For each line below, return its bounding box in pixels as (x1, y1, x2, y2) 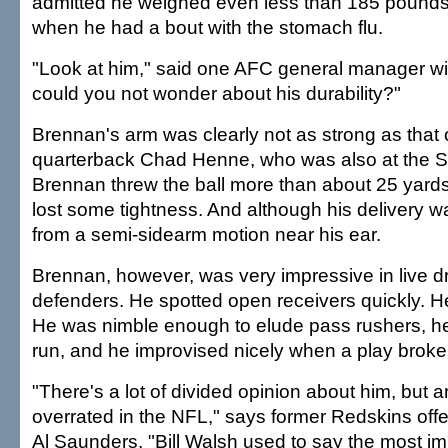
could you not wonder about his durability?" (32, 82, 401, 104)
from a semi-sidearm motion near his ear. (32, 223, 381, 245)
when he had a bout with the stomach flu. (32, 16, 383, 38)
